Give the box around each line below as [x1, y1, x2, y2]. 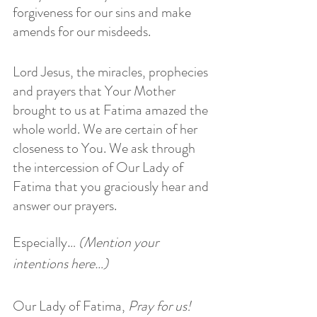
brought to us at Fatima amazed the [13, 99, 211, 120]
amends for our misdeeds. [13, 21, 151, 42]
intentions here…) [13, 253, 108, 274]
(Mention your [76, 231, 161, 253]
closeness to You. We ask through [13, 137, 198, 158]
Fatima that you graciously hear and [13, 175, 212, 197]
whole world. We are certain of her [13, 118, 200, 139]
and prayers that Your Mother [13, 80, 178, 101]
